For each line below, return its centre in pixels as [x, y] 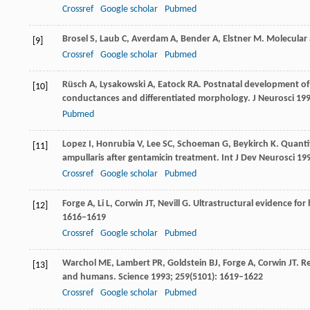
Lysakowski [122, 84]
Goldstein [187, 263]
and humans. [90, 277]
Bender [195, 39]
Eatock [172, 84]
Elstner [237, 39]
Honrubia [116, 144]
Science [134, 277]
